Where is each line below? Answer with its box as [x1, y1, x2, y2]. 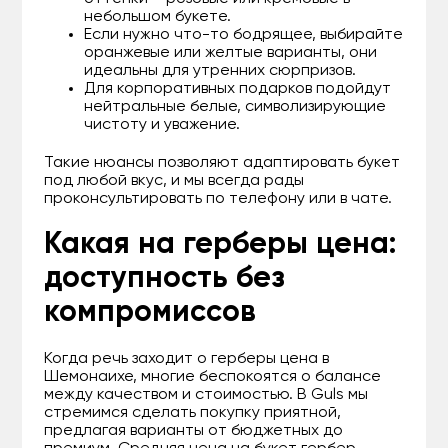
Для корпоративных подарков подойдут [84, 80, 392, 97]
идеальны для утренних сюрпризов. [84, 62, 357, 79]
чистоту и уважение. [84, 116, 241, 133]
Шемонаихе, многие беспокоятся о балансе [44, 368, 382, 385]
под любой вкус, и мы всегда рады [44, 172, 305, 189]
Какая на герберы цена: [44, 229, 397, 260]
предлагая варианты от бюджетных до [44, 422, 344, 439]
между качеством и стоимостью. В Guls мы [44, 386, 369, 403]
